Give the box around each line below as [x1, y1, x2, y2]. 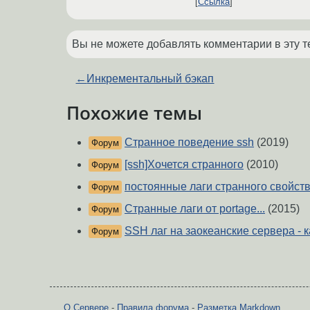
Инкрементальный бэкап [86, 72, 215, 84]
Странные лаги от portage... [125, 202, 265, 215]
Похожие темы [66, 100, 202, 125]
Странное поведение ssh [125, 136, 254, 148]
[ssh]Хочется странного [125, 158, 244, 170]
